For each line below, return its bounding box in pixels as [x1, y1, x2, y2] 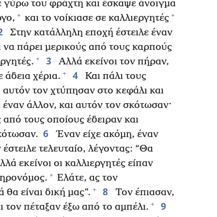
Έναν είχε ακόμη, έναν [53, 128, 158, 140]
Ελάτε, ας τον [55, 172, 118, 184]
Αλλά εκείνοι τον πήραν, [56, 56, 169, 67]
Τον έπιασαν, [112, 186, 174, 198]
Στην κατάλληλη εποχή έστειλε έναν [7, 27, 172, 38]
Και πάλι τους [82, 70, 146, 82]
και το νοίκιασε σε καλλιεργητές [22, 12, 169, 24]
